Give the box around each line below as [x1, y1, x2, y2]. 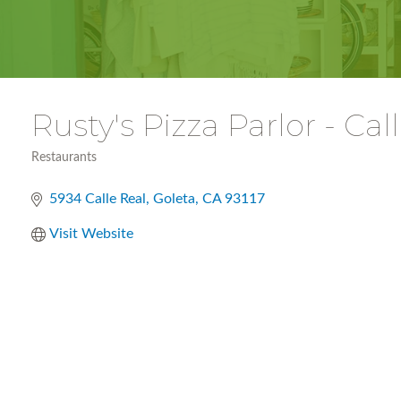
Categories [30, 162, 92, 176]
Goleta [153, 192, 195, 206]
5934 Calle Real [49, 192, 146, 206]
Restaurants [31, 151, 97, 164]
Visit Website [49, 226, 133, 241]
